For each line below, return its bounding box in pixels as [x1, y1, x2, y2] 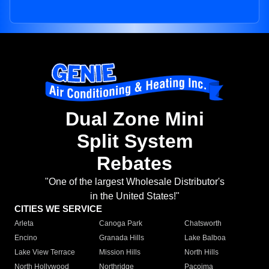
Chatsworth [184, 219, 222, 228]
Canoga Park [99, 219, 143, 228]
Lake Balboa [184, 234, 226, 243]
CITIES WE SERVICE [14, 204, 102, 214]
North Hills [184, 248, 219, 257]
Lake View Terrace [14, 248, 75, 257]
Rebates [97, 153, 172, 175]
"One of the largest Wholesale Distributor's [44, 177, 225, 187]
